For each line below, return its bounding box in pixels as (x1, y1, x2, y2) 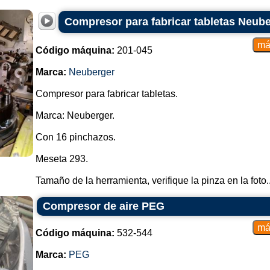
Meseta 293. (35, 154, 88, 164)
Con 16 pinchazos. (35, 132, 116, 142)
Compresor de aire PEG (42, 200, 165, 212)
